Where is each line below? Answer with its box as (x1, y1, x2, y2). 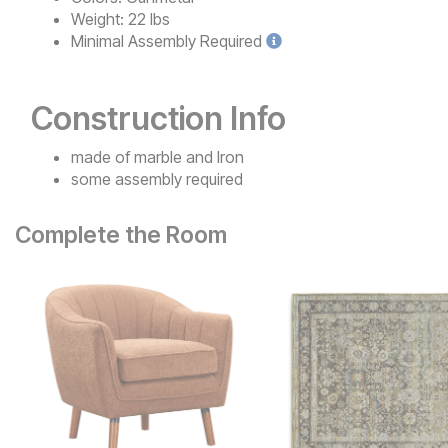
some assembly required (71, 169, 243, 190)
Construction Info (31, 99, 286, 139)
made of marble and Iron (71, 147, 244, 168)
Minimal (71, 31, 124, 52)
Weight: (71, 9, 124, 30)
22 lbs (128, 9, 170, 30)
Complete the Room (15, 221, 227, 250)
